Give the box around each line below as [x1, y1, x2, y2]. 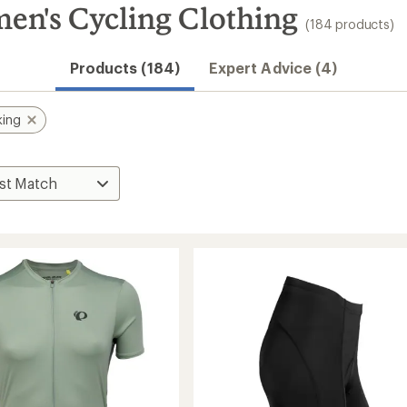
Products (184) [69, 59, 180, 76]
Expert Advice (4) [208, 59, 338, 76]
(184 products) [305, 16, 394, 32]
